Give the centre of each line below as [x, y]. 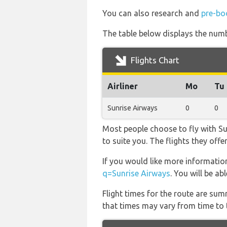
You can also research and [152, 13]
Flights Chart [154, 60]
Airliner [123, 86]
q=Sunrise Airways [136, 173]
